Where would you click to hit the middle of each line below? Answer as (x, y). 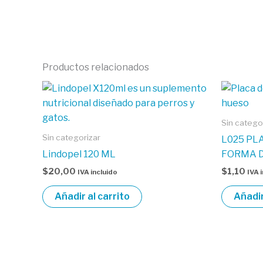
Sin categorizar (71, 137)
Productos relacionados (96, 67)
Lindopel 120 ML (79, 154)
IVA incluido (97, 172)
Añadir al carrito (92, 196)
